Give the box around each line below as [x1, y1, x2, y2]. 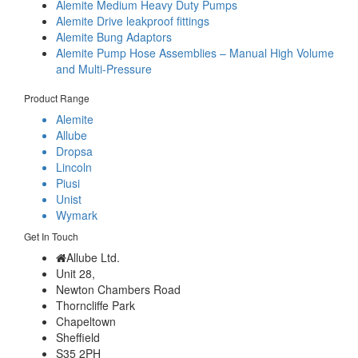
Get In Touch [24, 229, 78, 244]
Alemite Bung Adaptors [56, 29, 172, 46]
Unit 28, [56, 265, 95, 282]
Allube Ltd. [66, 249, 120, 266]
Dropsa [56, 143, 93, 160]
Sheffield [56, 329, 100, 346]
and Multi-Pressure [56, 61, 152, 78]
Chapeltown [56, 313, 116, 330]
